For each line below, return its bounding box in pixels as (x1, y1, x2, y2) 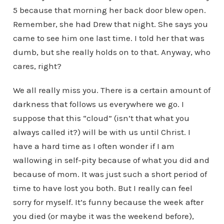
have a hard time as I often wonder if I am (12, 141, 174, 151)
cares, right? (12, 61, 61, 71)
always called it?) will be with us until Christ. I (12, 127, 190, 137)
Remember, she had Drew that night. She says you (12, 19, 208, 29)
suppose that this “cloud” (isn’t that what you (12, 113, 189, 123)
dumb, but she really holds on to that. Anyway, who (12, 47, 210, 57)
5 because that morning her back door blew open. (12, 5, 206, 15)
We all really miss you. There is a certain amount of (12, 85, 210, 95)
